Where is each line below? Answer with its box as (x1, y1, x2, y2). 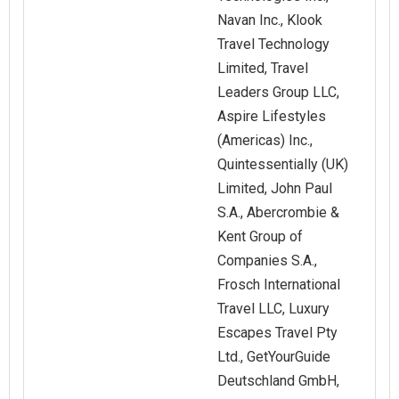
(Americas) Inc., (217, 132, 313, 150)
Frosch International (217, 276, 340, 294)
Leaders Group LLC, (217, 84, 339, 102)
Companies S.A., (217, 252, 317, 270)
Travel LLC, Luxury (217, 300, 330, 318)
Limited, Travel (217, 60, 308, 77)
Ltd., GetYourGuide (217, 348, 330, 366)
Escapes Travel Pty (217, 324, 338, 342)
